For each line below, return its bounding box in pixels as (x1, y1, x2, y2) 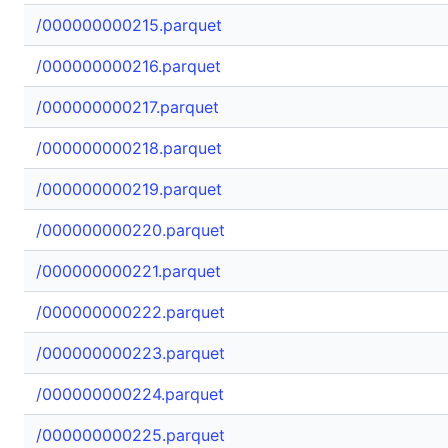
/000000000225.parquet (36, 425, 225, 445)
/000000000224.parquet (36, 384, 224, 404)
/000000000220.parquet (36, 220, 225, 240)
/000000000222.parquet (36, 302, 225, 322)
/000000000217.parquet (36, 97, 219, 117)
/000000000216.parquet (36, 56, 221, 76)
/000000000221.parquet (36, 261, 221, 281)
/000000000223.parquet (36, 343, 225, 363)
